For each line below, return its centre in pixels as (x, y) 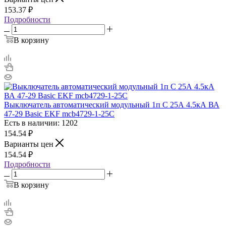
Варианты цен (30, 144)
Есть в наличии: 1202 (41, 123)
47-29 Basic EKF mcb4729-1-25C (59, 114)
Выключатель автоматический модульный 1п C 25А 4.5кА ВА (112, 104)
